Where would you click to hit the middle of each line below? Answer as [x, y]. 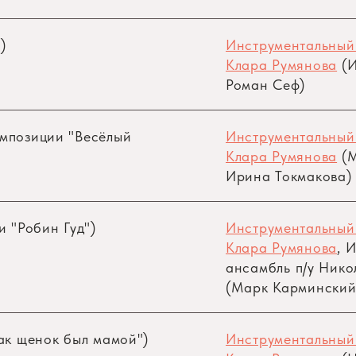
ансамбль [261, 267]
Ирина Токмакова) [289, 176]
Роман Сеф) [266, 85]
